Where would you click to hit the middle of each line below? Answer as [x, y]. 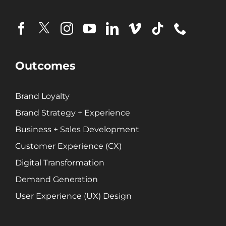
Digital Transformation [60, 162]
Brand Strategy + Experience [72, 112]
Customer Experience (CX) [68, 146]
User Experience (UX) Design [73, 196]
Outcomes [45, 66]
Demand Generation [56, 179]
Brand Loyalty [42, 96]
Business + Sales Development [77, 129]
